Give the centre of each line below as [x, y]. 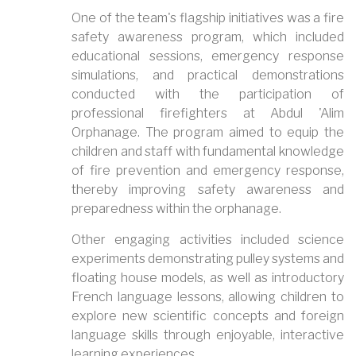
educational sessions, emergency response [208, 56]
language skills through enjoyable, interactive [208, 335]
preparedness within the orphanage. [176, 208]
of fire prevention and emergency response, [208, 170]
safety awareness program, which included [208, 37]
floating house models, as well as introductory [208, 277]
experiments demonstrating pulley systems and [208, 258]
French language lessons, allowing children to [208, 296]
